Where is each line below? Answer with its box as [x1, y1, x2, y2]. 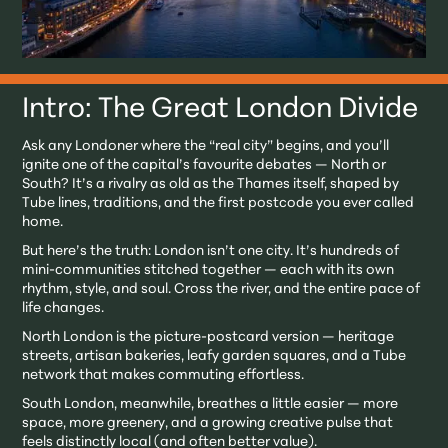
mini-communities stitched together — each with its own [22, 262, 395, 278]
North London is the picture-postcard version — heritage [22, 329, 395, 345]
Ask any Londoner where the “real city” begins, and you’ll [22, 138, 390, 154]
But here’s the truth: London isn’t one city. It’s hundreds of [22, 243, 400, 259]
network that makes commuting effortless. [22, 367, 305, 383]
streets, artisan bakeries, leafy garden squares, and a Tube [22, 348, 407, 364]
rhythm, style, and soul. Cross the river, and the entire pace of [22, 281, 421, 297]
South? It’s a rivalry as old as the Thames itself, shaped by [22, 176, 400, 192]
